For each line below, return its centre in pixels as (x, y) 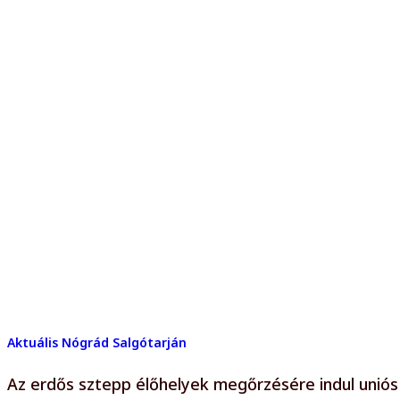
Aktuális (33, 342)
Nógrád (85, 342)
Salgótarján (150, 342)
